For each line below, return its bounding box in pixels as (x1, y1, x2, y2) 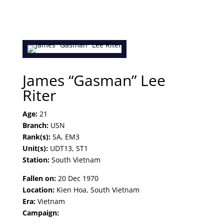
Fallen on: (22, 173, 56, 183)
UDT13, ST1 (49, 143, 88, 153)
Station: (22, 155, 51, 164)
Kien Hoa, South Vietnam (54, 185, 139, 194)
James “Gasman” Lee (22, 70, 165, 90)
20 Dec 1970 (55, 173, 98, 183)
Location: (22, 185, 54, 194)
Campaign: (22, 208, 59, 217)
